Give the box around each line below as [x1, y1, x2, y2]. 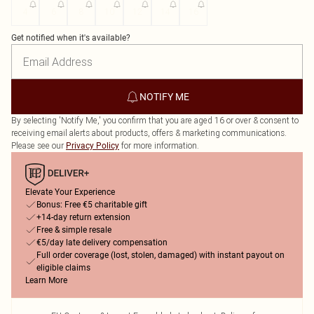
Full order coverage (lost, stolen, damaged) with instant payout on [36, 250, 285, 260]
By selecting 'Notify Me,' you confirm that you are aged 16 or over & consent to [11, 115, 299, 125]
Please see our [11, 140, 64, 151]
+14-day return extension [36, 212, 130, 222]
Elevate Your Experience [25, 187, 115, 197]
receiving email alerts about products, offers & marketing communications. [11, 128, 287, 138]
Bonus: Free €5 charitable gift [36, 200, 147, 210]
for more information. [121, 140, 199, 151]
